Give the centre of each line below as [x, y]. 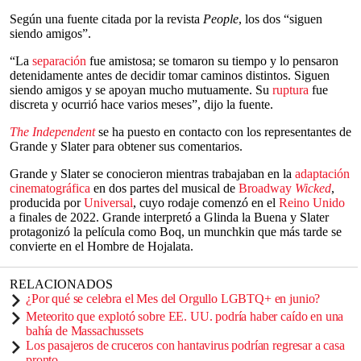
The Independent [52, 132]
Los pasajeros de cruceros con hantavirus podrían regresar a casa [185, 345]
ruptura [290, 90]
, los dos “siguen [280, 19]
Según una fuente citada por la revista [106, 19]
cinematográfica [52, 188]
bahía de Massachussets [85, 331]
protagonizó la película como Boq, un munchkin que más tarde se [176, 232]
